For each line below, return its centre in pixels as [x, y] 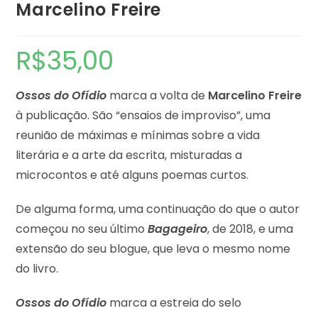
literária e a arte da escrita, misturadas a [129, 155]
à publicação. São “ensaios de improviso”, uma [143, 115]
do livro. [37, 269]
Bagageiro [178, 229]
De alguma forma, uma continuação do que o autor [158, 209]
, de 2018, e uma [251, 229]
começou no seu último [82, 229]
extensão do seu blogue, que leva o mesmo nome [153, 249]
